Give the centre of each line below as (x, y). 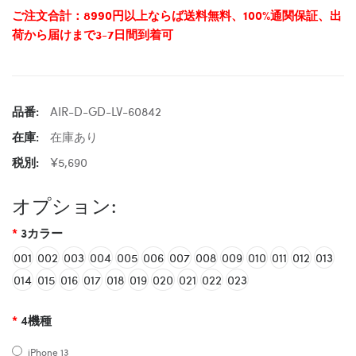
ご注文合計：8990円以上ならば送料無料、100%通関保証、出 (177, 15)
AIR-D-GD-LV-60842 (106, 111)
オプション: (64, 205)
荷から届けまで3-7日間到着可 (93, 34)
